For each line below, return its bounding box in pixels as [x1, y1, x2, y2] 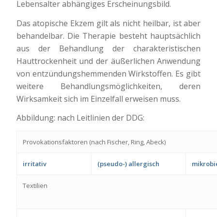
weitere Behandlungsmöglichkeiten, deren [16, 80, 201, 92]
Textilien [22, 181, 47, 190]
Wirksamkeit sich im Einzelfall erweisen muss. [16, 93, 181, 104]
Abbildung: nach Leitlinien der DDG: [16, 112, 144, 124]
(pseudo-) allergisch [97, 159, 159, 168]
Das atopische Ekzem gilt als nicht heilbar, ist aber [16, 17, 201, 29]
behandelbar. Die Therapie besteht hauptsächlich [16, 30, 201, 41]
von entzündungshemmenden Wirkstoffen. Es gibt [16, 68, 201, 79]
